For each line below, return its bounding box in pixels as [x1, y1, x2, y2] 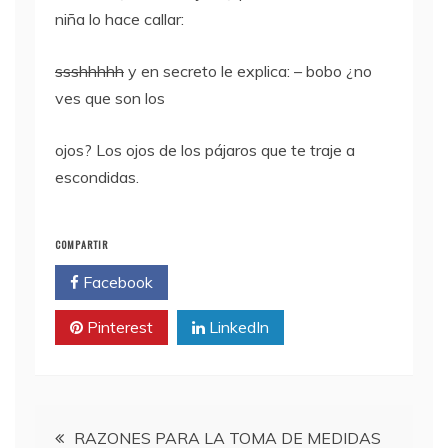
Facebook [79, 271, 153, 292]
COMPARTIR [55, 236, 108, 252]
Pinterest [83, 316, 153, 337]
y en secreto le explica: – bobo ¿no [124, 60, 372, 81]
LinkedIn [205, 316, 269, 337]
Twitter [206, 271, 263, 292]
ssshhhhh [55, 60, 124, 81]
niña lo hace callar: [55, 8, 184, 29]
